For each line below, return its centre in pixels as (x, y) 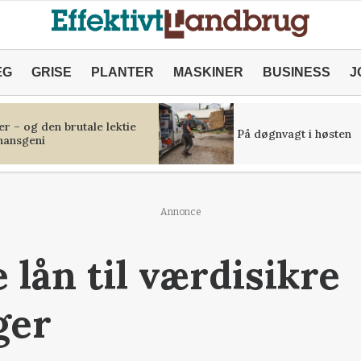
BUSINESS (296, 72)
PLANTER (122, 72)
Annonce (180, 212)
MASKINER (208, 72)
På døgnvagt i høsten (294, 133)
